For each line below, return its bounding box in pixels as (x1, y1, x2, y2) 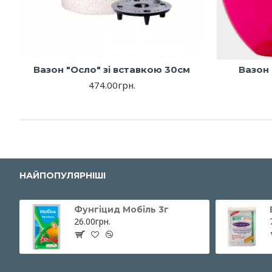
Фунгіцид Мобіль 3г (73, 204, 169, 216)
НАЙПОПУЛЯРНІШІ (19, 170, 106, 182)
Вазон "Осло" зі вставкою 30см (33, 63, 191, 75)
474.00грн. (88, 78, 135, 91)
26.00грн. (73, 216, 110, 228)
